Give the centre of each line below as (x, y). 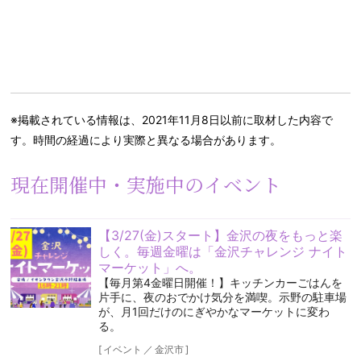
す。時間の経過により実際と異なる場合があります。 (146, 140)
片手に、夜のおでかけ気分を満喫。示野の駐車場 (222, 297)
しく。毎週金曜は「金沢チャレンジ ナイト (222, 252)
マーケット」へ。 (149, 268)
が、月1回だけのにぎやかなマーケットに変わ (214, 312)
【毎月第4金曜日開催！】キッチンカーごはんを (220, 283)
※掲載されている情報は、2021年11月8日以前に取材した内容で (172, 120)
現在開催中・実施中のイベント (146, 185)
